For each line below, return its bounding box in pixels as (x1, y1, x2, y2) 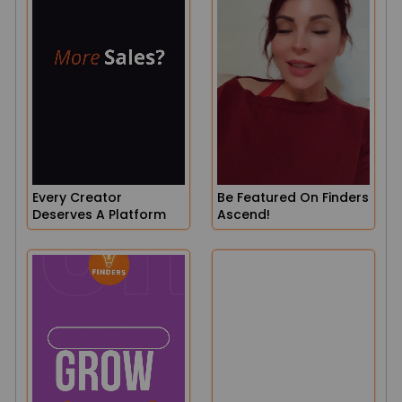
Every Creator (32, 188, 122, 206)
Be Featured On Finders (217, 188, 369, 206)
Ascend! (217, 205, 270, 223)
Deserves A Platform (32, 205, 166, 223)
